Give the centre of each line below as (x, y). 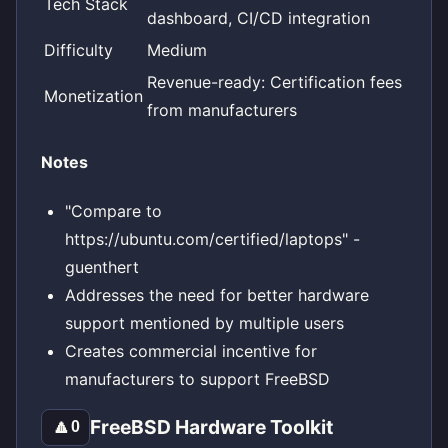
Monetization (93, 95)
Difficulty (78, 49)
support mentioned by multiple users (204, 323)
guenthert (102, 267)
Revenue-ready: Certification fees (274, 81)
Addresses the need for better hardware (217, 295)
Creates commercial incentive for (191, 351)
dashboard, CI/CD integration (258, 17)
